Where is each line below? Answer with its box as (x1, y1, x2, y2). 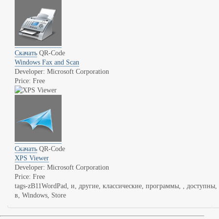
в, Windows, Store (15, 192, 66, 199)
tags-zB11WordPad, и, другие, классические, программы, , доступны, (15, 182, 217, 190)
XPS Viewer (15, 154, 49, 162)
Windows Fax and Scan (15, 59, 79, 66)
